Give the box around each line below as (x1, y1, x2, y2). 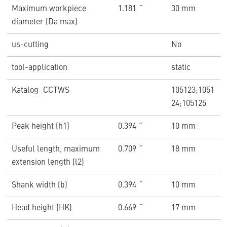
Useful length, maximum (11, 145, 100, 154)
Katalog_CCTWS (11, 87, 69, 95)
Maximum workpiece (11, 5, 86, 14)
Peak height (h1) (11, 123, 69, 131)
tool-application (11, 64, 67, 72)
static (171, 64, 191, 72)
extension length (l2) (11, 159, 84, 167)
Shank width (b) (11, 181, 67, 190)
